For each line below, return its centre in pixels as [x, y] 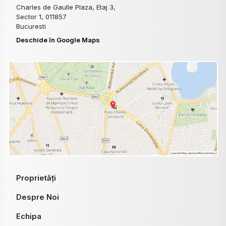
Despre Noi [38, 197]
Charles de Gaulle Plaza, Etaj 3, [66, 7]
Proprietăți [36, 178]
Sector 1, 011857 [41, 16]
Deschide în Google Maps [58, 40]
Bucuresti [31, 26]
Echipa [29, 216]
